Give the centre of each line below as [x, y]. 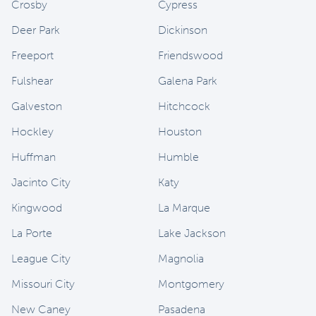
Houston [180, 132]
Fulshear [32, 81]
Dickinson [183, 30]
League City [41, 259]
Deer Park [36, 30]
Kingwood [37, 208]
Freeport [32, 56]
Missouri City [43, 284]
